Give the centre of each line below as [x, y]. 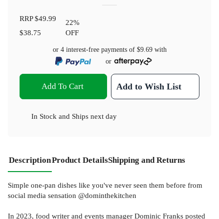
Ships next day [94, 116]
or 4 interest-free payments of [95, 49]
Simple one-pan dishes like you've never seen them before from [105, 185]
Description [30, 160]
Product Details [80, 160]
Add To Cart [62, 87]
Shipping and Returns [147, 160]
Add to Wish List [149, 87]
